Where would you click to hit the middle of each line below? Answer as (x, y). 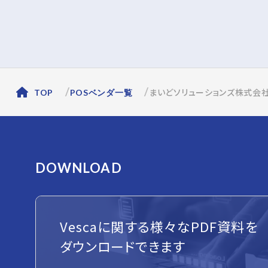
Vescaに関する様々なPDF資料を (159, 226)
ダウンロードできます (122, 246)
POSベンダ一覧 (101, 92)
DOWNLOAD (78, 168)
